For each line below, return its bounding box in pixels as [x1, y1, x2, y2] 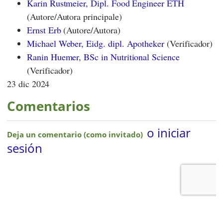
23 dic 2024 [7, 77, 50, 90]
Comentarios [7, 97, 90, 115]
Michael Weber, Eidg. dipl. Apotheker [27, 37, 165, 49]
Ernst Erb [27, 23, 61, 36]
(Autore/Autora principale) [27, 10, 122, 22]
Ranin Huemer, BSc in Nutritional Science [27, 50, 180, 63]
